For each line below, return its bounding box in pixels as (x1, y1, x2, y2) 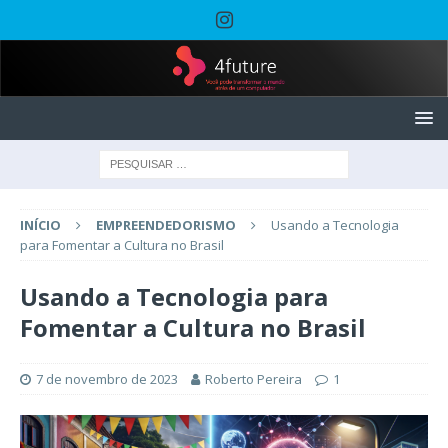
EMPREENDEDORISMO (96, 215, 236, 234)
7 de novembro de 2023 (36, 369, 178, 388)
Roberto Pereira (205, 369, 302, 388)
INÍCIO (20, 215, 61, 234)
